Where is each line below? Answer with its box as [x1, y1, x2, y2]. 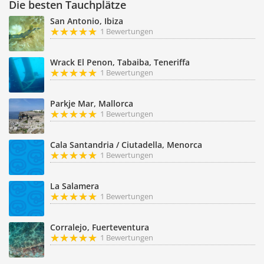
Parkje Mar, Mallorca [50, 98, 133, 109]
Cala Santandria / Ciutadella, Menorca [50, 139, 202, 150]
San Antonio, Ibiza [50, 15, 123, 27]
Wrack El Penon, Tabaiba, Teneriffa [50, 57, 190, 68]
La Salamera [50, 180, 99, 192]
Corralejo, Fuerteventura [50, 222, 149, 233]
